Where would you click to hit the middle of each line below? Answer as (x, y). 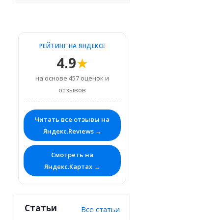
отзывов (72, 90)
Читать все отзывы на (72, 119)
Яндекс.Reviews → (72, 131)
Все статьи (100, 209)
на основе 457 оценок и (72, 78)
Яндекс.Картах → (72, 166)
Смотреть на (72, 155)
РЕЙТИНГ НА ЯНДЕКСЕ (72, 46)
